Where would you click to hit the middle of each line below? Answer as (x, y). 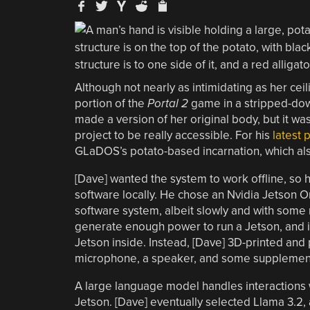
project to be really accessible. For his (173, 135)
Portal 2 (167, 103)
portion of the (111, 103)
